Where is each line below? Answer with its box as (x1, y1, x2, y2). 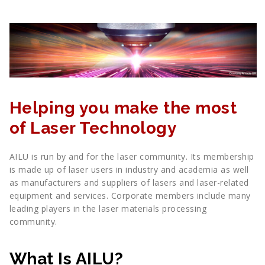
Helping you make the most (9, 98, 237, 118)
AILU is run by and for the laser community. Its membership (9, 151, 254, 163)
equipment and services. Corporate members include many (9, 190, 251, 202)
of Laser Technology (9, 118, 176, 138)
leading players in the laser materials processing (9, 203, 206, 215)
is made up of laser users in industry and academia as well (9, 164, 249, 176)
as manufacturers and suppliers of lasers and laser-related (9, 177, 249, 189)
